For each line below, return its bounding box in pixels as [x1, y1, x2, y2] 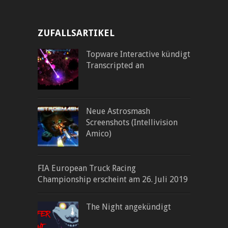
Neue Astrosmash [86, 106, 150, 116]
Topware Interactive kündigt [86, 49, 190, 59]
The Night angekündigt [86, 202, 171, 212]
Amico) [86, 128, 111, 138]
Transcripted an [86, 60, 144, 70]
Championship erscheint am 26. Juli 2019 [38, 174, 188, 184]
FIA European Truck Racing [38, 163, 136, 173]
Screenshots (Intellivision [86, 117, 178, 127]
